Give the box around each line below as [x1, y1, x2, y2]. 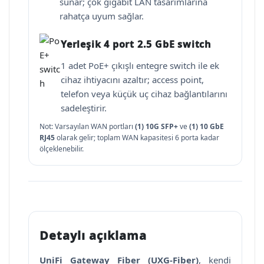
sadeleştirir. [61, 101, 107, 114]
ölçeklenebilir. [39, 143, 84, 154]
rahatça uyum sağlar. [60, 9, 144, 22]
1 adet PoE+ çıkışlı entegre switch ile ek [61, 59, 219, 71]
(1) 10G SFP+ [135, 121, 178, 131]
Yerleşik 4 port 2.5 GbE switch [61, 37, 212, 51]
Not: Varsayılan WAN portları [39, 121, 135, 131]
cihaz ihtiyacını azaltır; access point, [61, 73, 204, 85]
